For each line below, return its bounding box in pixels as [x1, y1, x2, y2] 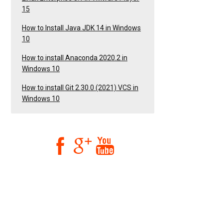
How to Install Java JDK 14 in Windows [22, 23, 141, 32]
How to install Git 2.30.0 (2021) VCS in [22, 83, 138, 92]
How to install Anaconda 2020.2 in [22, 53, 127, 62]
